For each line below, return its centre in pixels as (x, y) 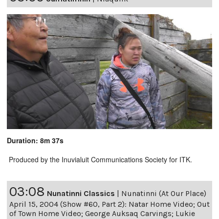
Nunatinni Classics (81, 194)
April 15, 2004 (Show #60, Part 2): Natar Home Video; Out (109, 204)
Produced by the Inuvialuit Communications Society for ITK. (99, 160)
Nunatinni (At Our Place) (164, 194)
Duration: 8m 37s (35, 141)
